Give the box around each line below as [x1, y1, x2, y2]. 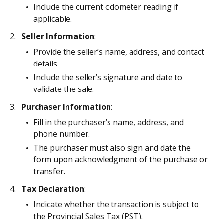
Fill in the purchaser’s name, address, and [33, 117, 184, 128]
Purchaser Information [22, 101, 111, 112]
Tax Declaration [22, 183, 84, 194]
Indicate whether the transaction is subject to [33, 199, 199, 210]
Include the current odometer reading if [33, 1, 178, 12]
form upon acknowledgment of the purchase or [33, 154, 208, 165]
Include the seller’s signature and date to [33, 72, 182, 83]
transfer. [33, 166, 65, 176]
